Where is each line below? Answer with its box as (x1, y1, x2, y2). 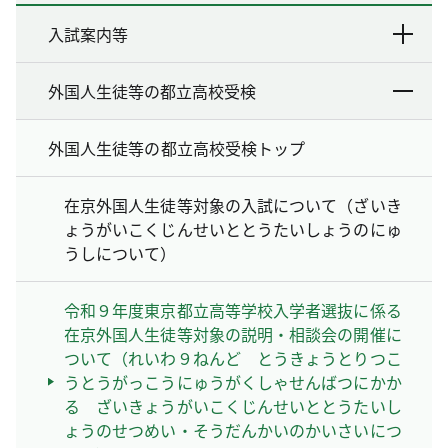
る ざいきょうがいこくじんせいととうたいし (64, 393, 402, 418)
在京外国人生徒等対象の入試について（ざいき (64, 192, 402, 217)
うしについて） (64, 240, 177, 265)
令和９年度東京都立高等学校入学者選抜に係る (64, 297, 402, 322)
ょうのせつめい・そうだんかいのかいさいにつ (64, 417, 402, 442)
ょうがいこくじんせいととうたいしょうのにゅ (64, 216, 402, 241)
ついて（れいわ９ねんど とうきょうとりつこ (64, 345, 402, 370)
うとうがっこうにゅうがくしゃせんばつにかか (64, 369, 402, 394)
